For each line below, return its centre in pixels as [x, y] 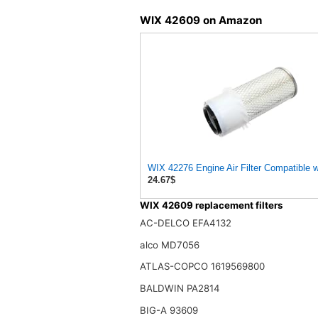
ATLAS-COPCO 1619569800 [202, 267]
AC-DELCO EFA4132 [185, 223]
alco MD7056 [169, 245]
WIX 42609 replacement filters [211, 205]
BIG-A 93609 [169, 310]
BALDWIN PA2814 [180, 288]
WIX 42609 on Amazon [201, 20]
